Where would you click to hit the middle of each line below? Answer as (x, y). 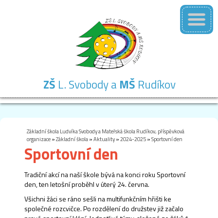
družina (110, 123)
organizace (39, 139)
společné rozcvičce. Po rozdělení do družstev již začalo (104, 208)
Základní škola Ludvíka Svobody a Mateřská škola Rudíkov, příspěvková (106, 131)
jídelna (153, 123)
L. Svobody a (87, 84)
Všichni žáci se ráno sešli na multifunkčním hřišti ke (98, 199)
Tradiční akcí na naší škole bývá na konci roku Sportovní (105, 174)
